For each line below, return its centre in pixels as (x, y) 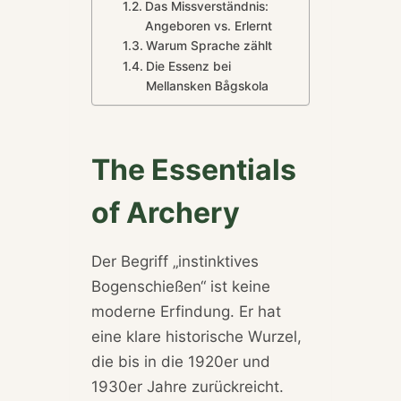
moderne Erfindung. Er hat (186, 312)
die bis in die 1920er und (180, 362)
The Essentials (193, 170)
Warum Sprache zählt (209, 46)
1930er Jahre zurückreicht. (187, 387)
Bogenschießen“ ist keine (180, 287)
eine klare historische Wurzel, (196, 337)
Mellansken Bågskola (207, 86)
